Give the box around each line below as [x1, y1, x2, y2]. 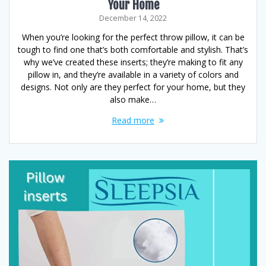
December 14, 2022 [99, 13, 167, 23]
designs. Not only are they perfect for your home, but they [21, 81, 245, 93]
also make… [110, 94, 156, 105]
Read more [112, 115, 154, 126]
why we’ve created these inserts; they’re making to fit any [23, 56, 243, 68]
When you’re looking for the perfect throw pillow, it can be [21, 31, 245, 43]
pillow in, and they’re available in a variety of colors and [27, 69, 239, 80]
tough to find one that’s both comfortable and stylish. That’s [18, 44, 248, 55]
